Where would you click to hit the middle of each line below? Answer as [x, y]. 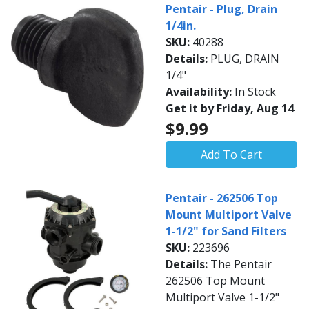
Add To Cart [231, 154]
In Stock [255, 92]
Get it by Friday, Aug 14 [230, 108]
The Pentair [241, 264]
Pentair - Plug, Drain [221, 9]
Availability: [200, 92]
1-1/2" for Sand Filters [226, 231]
